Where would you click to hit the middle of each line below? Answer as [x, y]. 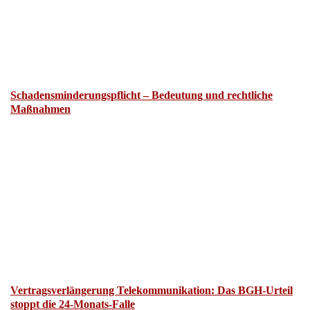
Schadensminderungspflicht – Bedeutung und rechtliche [142, 86]
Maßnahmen [40, 100]
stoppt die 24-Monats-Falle [73, 294]
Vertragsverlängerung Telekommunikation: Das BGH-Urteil [152, 280]
